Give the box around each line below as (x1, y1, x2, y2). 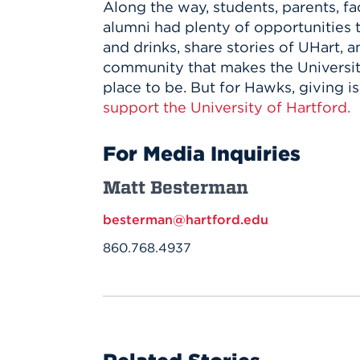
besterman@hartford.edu (103, 211, 268, 227)
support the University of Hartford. (103, 98, 350, 117)
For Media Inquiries (103, 141, 301, 166)
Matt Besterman (103, 176, 248, 198)
